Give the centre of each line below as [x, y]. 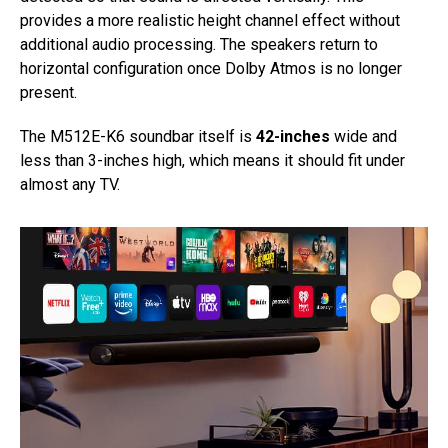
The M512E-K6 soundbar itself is [138, 137]
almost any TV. [70, 185]
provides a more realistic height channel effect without [210, 21]
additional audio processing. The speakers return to [199, 45]
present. [50, 93]
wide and [363, 137]
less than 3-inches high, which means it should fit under [212, 161]
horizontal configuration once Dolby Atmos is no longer [211, 69]
